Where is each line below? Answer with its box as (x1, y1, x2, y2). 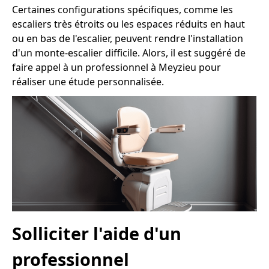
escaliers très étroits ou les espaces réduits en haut (12, 17, 245, 31)
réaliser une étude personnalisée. (12, 75, 164, 89)
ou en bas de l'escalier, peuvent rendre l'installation (12, 32, 243, 46)
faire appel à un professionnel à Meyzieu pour (12, 61, 221, 74)
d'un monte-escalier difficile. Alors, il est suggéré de (12, 46, 246, 60)
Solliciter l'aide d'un (12, 221, 181, 245)
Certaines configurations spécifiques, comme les (12, 3, 233, 17)
